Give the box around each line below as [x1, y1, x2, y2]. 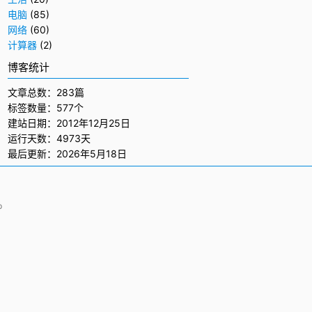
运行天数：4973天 [8, 132, 91, 144]
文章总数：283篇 [8, 86, 84, 98]
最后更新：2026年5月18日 [8, 148, 127, 159]
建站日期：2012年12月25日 [8, 117, 130, 129]
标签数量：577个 [8, 102, 84, 114]
